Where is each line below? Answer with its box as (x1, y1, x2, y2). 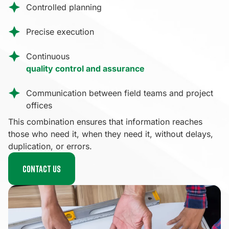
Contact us (22, 163, 61, 174)
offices (26, 100, 52, 110)
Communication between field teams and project (26, 87, 213, 98)
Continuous (26, 51, 70, 61)
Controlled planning (26, 2, 102, 12)
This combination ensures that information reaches (8, 116, 202, 127)
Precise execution (26, 26, 94, 37)
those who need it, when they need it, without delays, (8, 128, 213, 139)
